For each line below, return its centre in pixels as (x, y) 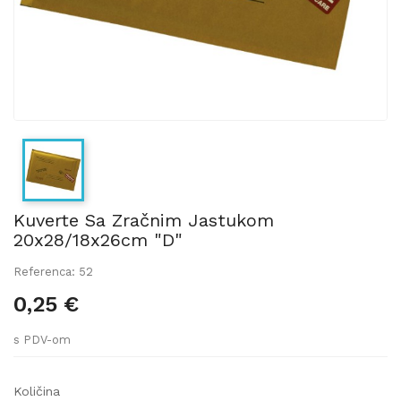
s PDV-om (42, 339)
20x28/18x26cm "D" (98, 239)
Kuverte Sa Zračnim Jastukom (144, 220)
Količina (37, 391)
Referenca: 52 (53, 271)
